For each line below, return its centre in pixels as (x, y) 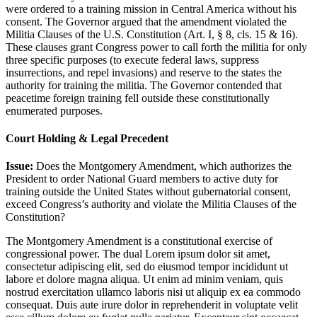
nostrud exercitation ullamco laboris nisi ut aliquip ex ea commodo (153, 292)
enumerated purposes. (54, 110)
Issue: (21, 166)
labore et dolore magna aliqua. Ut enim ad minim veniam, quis (144, 279)
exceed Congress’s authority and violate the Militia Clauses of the (151, 204)
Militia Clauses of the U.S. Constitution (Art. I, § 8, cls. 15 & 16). (152, 34)
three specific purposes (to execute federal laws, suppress (132, 59)
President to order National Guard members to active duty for (142, 179)
